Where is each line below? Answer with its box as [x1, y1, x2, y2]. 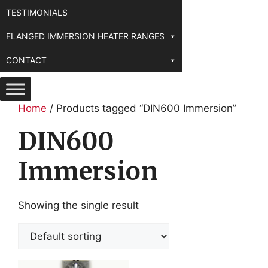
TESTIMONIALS [6, 7, 68, 17]
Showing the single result [18, 199, 139, 211]
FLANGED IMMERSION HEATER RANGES [6, 31, 165, 41]
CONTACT [6, 54, 47, 65]
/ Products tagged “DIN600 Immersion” [47, 102, 236, 114]
